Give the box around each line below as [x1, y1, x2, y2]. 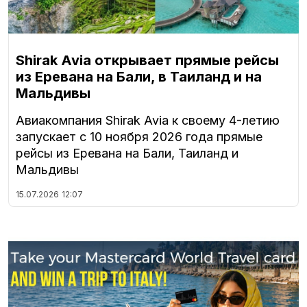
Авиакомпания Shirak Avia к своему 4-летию [16, 113, 280, 128]
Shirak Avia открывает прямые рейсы [16, 52, 279, 69]
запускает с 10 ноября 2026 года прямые [16, 130, 262, 145]
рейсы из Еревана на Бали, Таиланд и [16, 146, 238, 161]
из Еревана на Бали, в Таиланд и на [16, 69, 262, 86]
